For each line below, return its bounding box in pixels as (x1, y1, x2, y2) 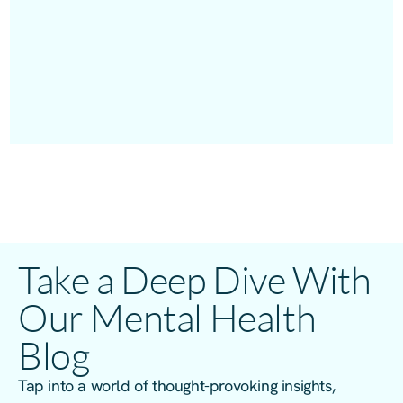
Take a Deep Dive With (18, 256, 372, 303)
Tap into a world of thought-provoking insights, (18, 375, 336, 397)
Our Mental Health (18, 294, 317, 341)
